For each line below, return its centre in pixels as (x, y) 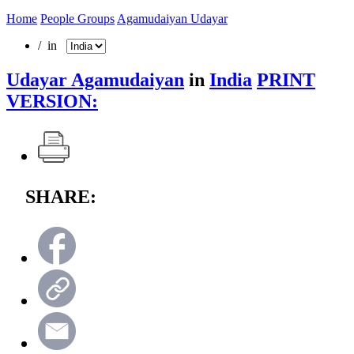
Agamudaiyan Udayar (172, 18)
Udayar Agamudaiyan (95, 79)
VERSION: (52, 101)
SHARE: (61, 196)
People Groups (77, 18)
